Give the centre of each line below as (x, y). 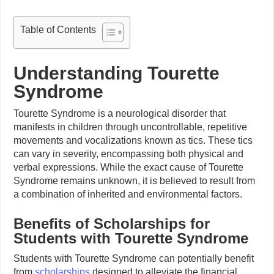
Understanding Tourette (117, 73)
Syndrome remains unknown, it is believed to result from (135, 181)
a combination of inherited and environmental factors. (128, 194)
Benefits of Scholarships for (112, 224)
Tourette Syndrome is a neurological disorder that (120, 113)
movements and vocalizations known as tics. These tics (133, 140)
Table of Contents (58, 30)
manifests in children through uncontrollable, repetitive (131, 127)
